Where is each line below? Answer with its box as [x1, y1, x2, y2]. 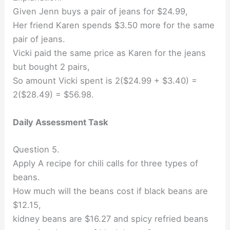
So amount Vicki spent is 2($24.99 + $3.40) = [13, 75, 198, 86]
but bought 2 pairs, [13, 62, 90, 72]
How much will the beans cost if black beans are [13, 185, 208, 196]
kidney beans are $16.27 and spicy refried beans [13, 213, 209, 224]
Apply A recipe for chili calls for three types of [13, 158, 199, 168]
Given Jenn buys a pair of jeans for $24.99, [13, 6, 188, 17]
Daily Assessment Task [13, 117, 109, 127]
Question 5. [13, 144, 60, 155]
